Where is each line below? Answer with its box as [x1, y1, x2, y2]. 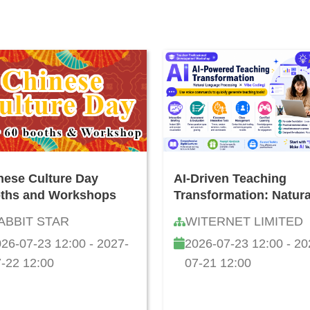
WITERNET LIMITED [185, 215, 303, 229]
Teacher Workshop [174, 238, 285, 253]
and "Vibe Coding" [174, 221, 284, 236]
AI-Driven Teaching [174, 172, 286, 186]
